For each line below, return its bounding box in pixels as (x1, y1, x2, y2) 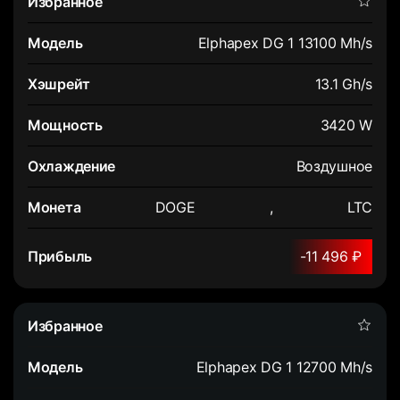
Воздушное (296, 156, 372, 175)
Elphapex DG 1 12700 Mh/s (196, 357, 372, 376)
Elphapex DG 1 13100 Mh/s (197, 33, 372, 52)
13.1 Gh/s (314, 74, 372, 93)
